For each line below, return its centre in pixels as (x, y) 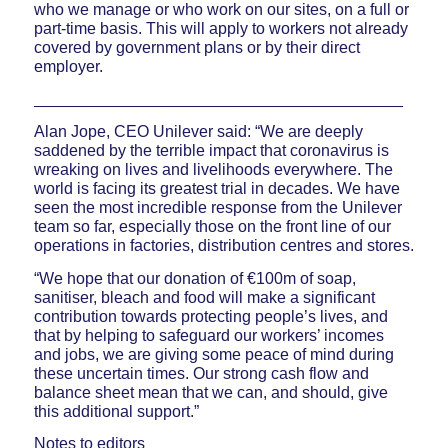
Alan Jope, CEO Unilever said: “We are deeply (198, 131)
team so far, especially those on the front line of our (212, 226)
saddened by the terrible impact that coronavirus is (211, 150)
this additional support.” (116, 411)
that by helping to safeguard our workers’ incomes (208, 335)
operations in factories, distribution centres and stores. (223, 245)
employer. (68, 66)
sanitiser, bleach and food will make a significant (204, 297)
